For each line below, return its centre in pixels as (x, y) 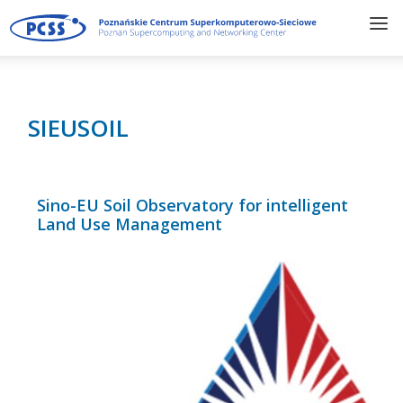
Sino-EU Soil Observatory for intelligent (193, 206)
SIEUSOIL (79, 128)
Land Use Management (130, 224)
